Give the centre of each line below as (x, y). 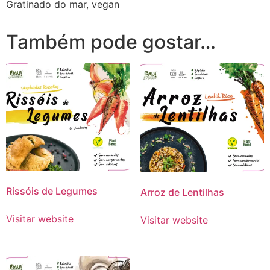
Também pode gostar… (111, 42)
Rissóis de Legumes (52, 191)
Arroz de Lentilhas (182, 193)
